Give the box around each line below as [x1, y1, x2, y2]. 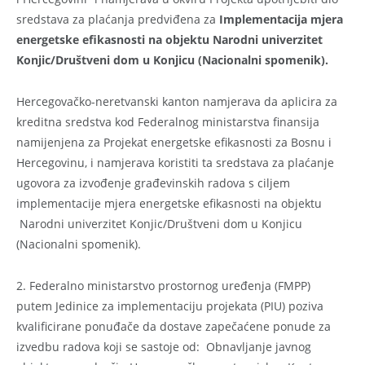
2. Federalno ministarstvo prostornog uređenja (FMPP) [16, 277, 310, 293]
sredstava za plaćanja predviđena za [16, 11, 219, 27]
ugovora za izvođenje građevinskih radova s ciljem [16, 174, 290, 191]
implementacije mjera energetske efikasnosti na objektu [16, 195, 322, 211]
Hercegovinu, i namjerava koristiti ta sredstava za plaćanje [16, 154, 334, 170]
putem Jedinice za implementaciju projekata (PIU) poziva [16, 297, 323, 314]
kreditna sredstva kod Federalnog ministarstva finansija [16, 113, 319, 130]
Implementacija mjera [219, 11, 343, 27]
